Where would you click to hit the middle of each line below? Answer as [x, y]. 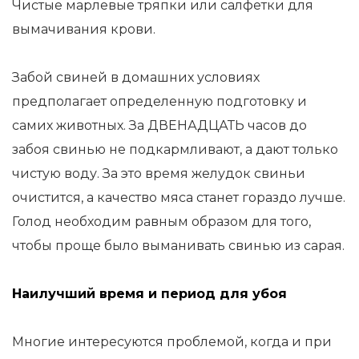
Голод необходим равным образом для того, [161, 222]
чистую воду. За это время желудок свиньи [159, 173]
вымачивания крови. [84, 29]
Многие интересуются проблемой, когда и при [172, 342]
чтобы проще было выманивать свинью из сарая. [178, 246]
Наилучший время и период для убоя [149, 294]
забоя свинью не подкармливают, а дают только [175, 149]
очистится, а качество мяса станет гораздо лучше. [179, 198]
